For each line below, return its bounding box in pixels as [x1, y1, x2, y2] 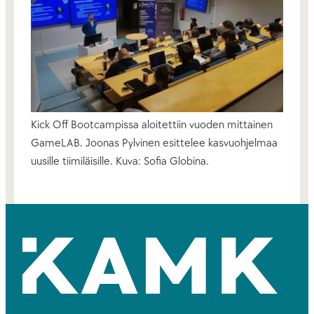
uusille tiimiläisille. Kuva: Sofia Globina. [31, 154, 209, 169]
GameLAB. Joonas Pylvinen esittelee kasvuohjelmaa [31, 136, 278, 151]
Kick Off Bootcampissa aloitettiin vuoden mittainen [31, 118, 273, 132]
